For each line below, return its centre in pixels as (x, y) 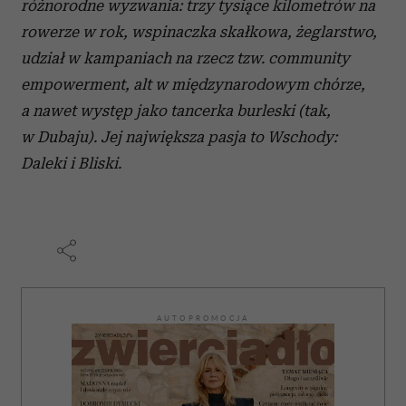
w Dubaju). (59, 137)
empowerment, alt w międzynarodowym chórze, (193, 85)
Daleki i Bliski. (71, 164)
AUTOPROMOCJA (203, 319)
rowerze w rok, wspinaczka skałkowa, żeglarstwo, (199, 32)
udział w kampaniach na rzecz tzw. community (185, 58)
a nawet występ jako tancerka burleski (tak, (176, 111)
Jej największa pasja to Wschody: (219, 137)
